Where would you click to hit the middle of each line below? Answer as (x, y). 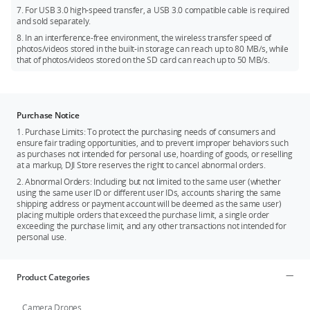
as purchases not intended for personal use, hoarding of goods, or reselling (155, 154)
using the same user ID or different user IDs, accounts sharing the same (149, 193)
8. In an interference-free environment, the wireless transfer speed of (144, 38)
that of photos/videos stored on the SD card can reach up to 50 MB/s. (143, 60)
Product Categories (53, 277)
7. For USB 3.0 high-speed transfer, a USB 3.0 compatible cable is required (153, 10)
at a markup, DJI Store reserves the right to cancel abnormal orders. (141, 165)
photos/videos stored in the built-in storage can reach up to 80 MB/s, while (153, 49)
